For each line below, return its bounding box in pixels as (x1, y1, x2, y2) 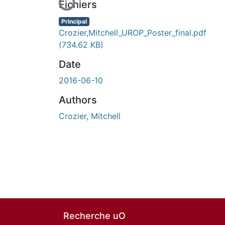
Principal (61, 17, 87, 25)
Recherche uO (63, 210, 126, 221)
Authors (59, 93, 97, 106)
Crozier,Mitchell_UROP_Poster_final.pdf (59, 27, 206, 38)
